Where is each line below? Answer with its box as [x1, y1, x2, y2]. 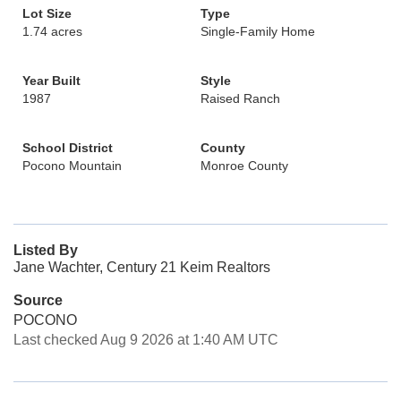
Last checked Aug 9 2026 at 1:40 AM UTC [13, 332, 278, 347]
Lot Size [22, 6, 72, 21]
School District [22, 141, 113, 155]
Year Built [22, 73, 81, 88]
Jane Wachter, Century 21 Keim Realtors [13, 260, 270, 275]
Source [13, 293, 63, 308]
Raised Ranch [200, 91, 280, 106]
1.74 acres [22, 24, 82, 38]
